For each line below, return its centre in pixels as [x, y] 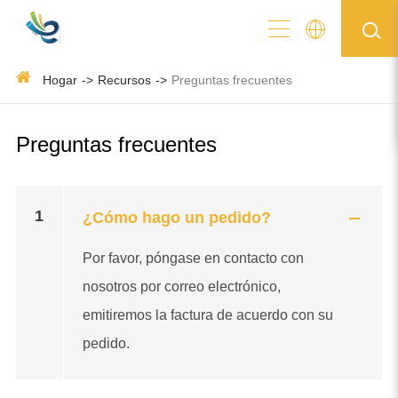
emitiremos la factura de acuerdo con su [207, 315]
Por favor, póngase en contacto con [193, 258]
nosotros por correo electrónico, [181, 287]
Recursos [124, 80]
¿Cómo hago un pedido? [176, 218]
